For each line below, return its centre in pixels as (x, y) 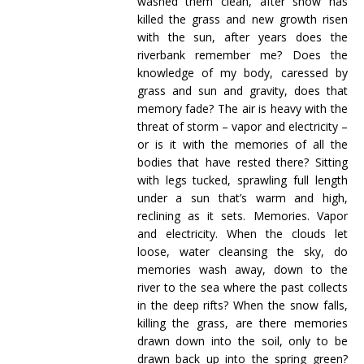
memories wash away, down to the (242, 269)
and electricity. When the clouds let (242, 234)
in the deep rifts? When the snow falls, (242, 305)
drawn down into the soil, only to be (242, 341)
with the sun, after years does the (242, 37)
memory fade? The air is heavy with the (242, 108)
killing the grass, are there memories (242, 323)
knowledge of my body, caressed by (242, 73)
